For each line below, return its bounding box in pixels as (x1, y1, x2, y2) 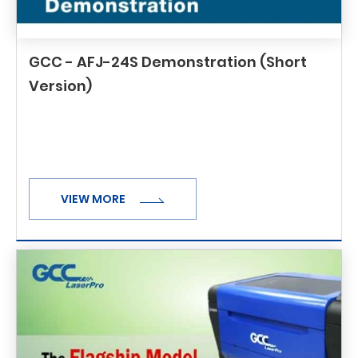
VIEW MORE (61, 191, 128, 208)
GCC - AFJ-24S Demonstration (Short (29, 52, 307, 73)
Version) (29, 76, 92, 97)
